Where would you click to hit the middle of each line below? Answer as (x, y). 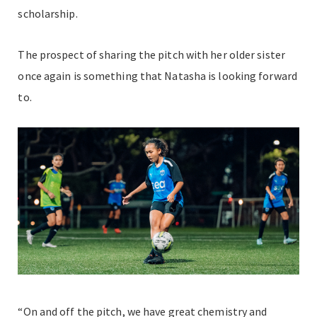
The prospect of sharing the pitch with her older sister (151, 54)
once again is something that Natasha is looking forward (157, 76)
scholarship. (48, 13)
